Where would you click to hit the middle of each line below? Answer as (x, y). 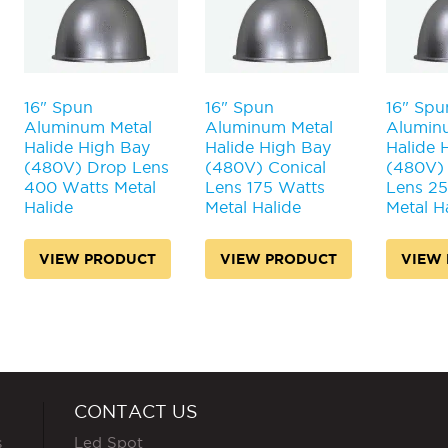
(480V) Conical (265, 167)
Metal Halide (252, 207)
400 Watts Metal (90, 187)
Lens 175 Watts (264, 187)
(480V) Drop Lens (96, 167)
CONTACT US (136, 411)
